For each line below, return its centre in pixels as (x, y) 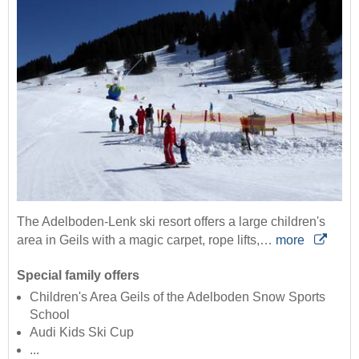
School (50, 315)
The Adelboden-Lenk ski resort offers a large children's (171, 222)
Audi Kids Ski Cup (82, 333)
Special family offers (78, 276)
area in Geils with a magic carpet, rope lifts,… (146, 240)
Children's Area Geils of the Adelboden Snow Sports (177, 297)
